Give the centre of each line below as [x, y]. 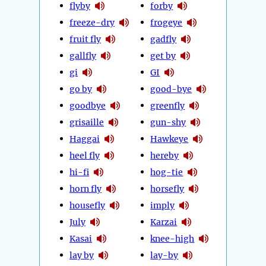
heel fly [85, 155]
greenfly [168, 105]
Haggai [85, 139]
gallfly [83, 56]
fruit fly [85, 39]
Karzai [164, 222]
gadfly [164, 39]
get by [163, 56]
